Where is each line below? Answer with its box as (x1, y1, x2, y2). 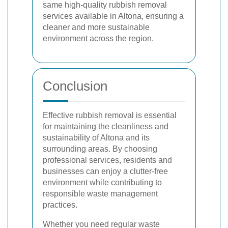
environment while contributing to (43, 178, 162, 187)
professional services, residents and (43, 155, 172, 164)
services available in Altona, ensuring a (43, 11, 184, 20)
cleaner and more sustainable (43, 22, 150, 32)
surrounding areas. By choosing (43, 144, 157, 153)
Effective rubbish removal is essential (43, 110, 177, 120)
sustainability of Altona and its (43, 133, 150, 142)
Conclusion (43, 78, 107, 94)
